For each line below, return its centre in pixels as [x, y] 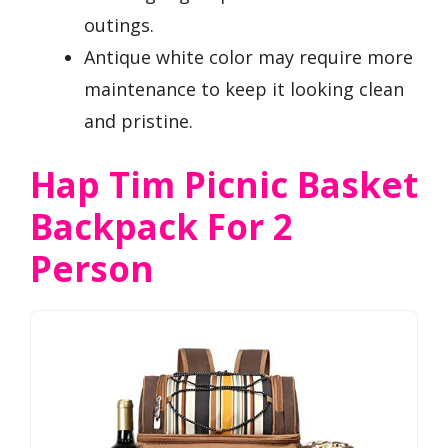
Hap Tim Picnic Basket [224, 185]
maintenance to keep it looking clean [244, 89]
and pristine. [138, 121]
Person [92, 269]
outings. [119, 25]
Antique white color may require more [248, 57]
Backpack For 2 [161, 227]
